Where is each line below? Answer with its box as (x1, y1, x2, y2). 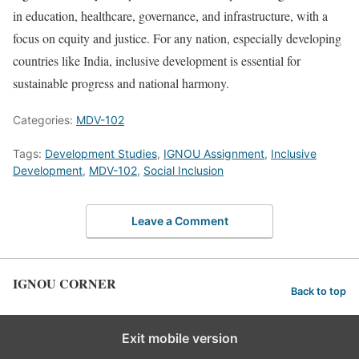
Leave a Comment (131, 213, 228, 228)
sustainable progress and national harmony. (13, 75, 229, 92)
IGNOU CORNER (13, 273, 116, 292)
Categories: (13, 113, 76, 127)
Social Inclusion (143, 163, 224, 178)
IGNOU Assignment (163, 147, 264, 161)
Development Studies (45, 147, 157, 161)
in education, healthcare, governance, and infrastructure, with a (13, 7, 328, 25)
